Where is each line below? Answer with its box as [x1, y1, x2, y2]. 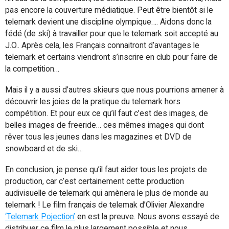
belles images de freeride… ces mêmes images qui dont [5, 120, 204, 130]
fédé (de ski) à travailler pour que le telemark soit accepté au [5, 29, 218, 38]
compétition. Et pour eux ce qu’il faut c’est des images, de [5, 108, 208, 118]
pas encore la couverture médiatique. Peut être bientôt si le [5, 5, 213, 15]
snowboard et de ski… [5, 144, 83, 153]
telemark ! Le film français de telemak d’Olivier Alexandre [5, 200, 204, 210]
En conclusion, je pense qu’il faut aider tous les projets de [5, 165, 207, 174]
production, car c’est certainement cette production [5, 176, 184, 186]
